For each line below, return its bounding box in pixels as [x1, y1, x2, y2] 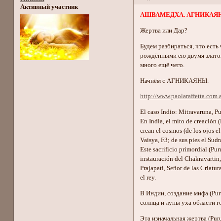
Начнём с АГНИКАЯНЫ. [140, 77, 209, 84]
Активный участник [20, 3, 78, 11]
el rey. [140, 174, 156, 182]
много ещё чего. [140, 61, 185, 69]
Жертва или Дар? [140, 27, 188, 35]
